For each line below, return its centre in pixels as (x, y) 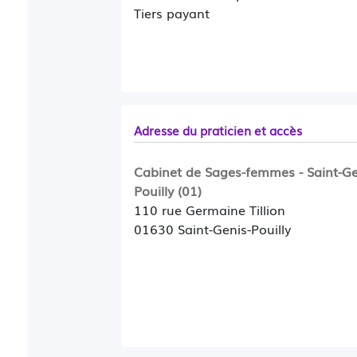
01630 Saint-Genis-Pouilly (212, 229)
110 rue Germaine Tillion (209, 210)
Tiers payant (171, 13)
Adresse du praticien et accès (218, 130)
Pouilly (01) (167, 190)
